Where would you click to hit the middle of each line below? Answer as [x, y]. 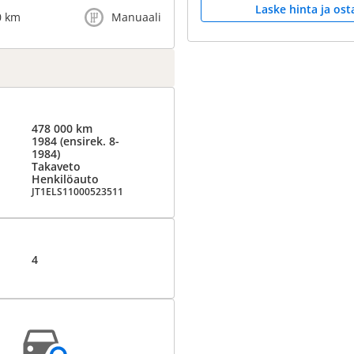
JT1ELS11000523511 [77, 192]
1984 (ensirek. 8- [75, 141]
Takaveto [56, 166]
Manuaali [136, 17]
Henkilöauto [65, 179]
